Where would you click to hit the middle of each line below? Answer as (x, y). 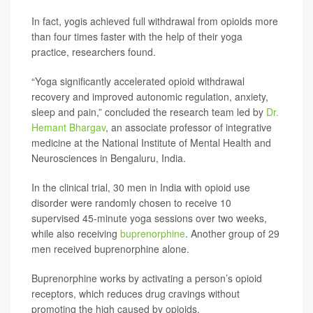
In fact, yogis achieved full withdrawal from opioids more (155, 21)
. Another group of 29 (232, 233)
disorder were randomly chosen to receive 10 (131, 203)
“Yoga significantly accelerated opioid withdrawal (138, 81)
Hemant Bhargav (68, 127)
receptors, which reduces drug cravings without (136, 293)
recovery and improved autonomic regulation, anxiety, (150, 96)
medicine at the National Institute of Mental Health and (151, 143)
